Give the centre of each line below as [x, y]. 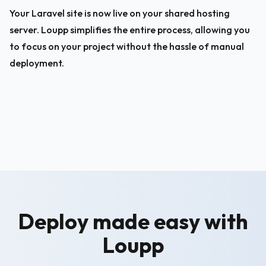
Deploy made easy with [133, 221]
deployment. [37, 63]
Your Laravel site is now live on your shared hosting [121, 13]
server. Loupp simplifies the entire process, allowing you [131, 30]
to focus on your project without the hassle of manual [128, 46]
